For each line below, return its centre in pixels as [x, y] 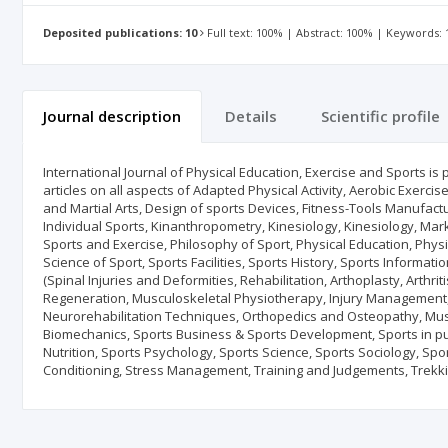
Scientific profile [380, 116]
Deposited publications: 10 [120, 33]
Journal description [112, 116]
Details [251, 116]
